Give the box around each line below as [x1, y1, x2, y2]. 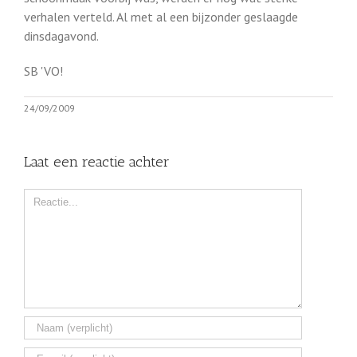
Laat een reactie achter [24, 153, 170, 171]
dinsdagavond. [24, 28, 99, 44]
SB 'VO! [24, 63, 63, 79]
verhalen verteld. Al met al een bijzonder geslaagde [24, 9, 298, 25]
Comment [23, 190, 76, 206]
